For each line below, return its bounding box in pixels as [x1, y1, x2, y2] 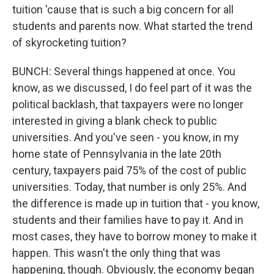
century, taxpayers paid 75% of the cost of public [12, 164, 246, 177]
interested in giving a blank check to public [12, 114, 217, 127]
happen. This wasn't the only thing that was [12, 246, 221, 259]
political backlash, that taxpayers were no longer [12, 98, 243, 111]
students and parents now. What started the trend [12, 20, 253, 32]
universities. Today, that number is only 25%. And [12, 180, 246, 193]
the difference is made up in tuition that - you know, [12, 197, 259, 210]
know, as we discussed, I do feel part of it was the [12, 81, 252, 94]
